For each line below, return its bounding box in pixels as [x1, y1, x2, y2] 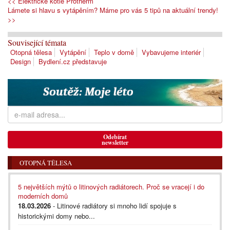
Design [10, 56, 31, 67]
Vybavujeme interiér [142, 47, 201, 57]
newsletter [102, 138, 128, 147]
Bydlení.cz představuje [39, 56, 107, 67]
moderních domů [18, 190, 68, 201]
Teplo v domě [94, 47, 134, 57]
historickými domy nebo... [18, 210, 95, 221]
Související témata [8, 37, 66, 48]
